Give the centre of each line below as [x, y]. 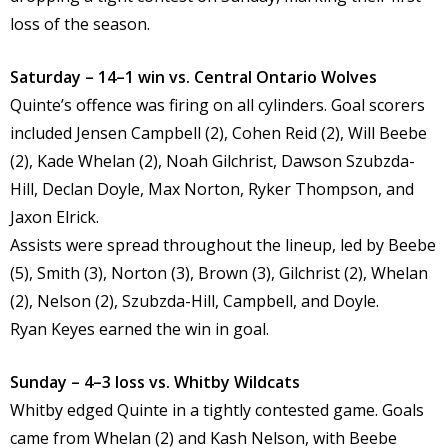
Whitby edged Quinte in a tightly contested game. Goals [217, 410]
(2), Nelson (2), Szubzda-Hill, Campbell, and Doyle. [194, 301]
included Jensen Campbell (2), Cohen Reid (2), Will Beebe [218, 133]
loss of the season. [80, 24]
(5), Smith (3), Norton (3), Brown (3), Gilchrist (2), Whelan [219, 273]
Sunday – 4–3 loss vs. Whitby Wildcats [155, 382]
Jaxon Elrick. [54, 217]
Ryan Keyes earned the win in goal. [139, 329]
